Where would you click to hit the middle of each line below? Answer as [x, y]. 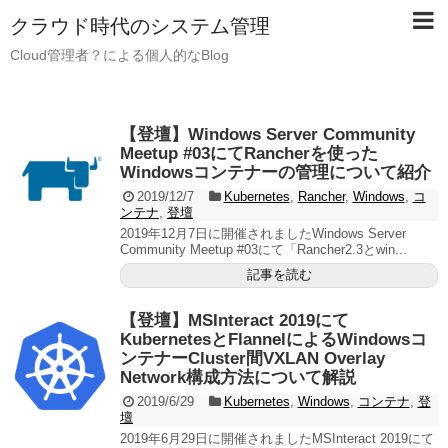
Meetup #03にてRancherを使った [249, 153]
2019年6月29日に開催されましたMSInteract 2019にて [277, 438]
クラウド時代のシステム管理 [140, 26]
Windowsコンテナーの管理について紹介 [275, 172]
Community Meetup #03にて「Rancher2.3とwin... [263, 249]
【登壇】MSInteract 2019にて [234, 320]
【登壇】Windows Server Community [267, 134]
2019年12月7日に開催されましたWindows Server [263, 233]
